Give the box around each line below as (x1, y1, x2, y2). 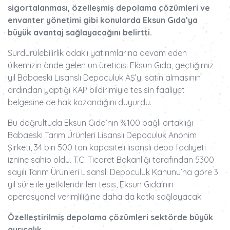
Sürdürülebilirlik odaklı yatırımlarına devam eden (8, 48, 187, 59)
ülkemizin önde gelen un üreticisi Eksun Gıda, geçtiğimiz (8, 60, 214, 71)
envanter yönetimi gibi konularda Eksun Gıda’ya (8, 15, 198, 26)
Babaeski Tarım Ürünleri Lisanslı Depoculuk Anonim (8, 130, 197, 141)
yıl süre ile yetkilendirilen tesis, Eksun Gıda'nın (8, 179, 174, 190)
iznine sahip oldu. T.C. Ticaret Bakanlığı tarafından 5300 (8, 155, 214, 165)
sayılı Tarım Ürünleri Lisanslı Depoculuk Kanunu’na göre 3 (8, 167, 218, 178)
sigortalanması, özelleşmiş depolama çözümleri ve (8, 3, 210, 13)
